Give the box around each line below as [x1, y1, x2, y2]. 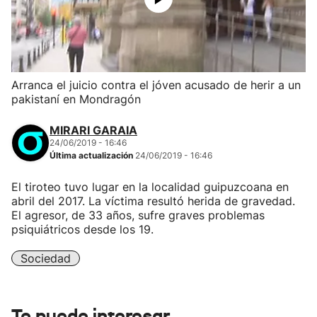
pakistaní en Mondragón [11, 92, 141, 106]
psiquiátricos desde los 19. [11, 222, 154, 236]
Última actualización [50, 150, 135, 161]
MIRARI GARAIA [50, 123, 137, 137]
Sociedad [21, 251, 71, 265]
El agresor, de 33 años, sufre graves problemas [11, 208, 265, 222]
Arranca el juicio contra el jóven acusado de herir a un [11, 78, 301, 92]
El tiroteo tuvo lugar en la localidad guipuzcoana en [11, 180, 289, 194]
